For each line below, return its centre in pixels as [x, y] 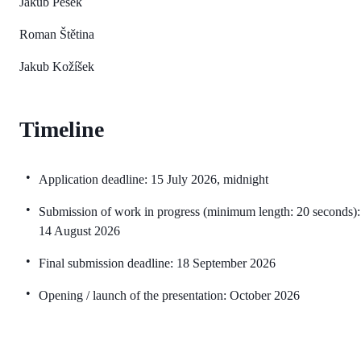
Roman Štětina [57, 34]
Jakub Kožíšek [57, 66]
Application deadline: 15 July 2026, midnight [154, 179]
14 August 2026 [79, 230]
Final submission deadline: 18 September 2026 [157, 263]
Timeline [62, 129]
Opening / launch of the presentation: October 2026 [169, 295]
